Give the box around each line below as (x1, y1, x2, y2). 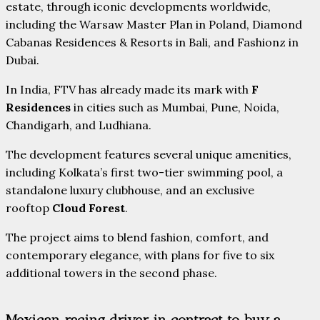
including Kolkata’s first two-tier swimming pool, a (6, 164, 283, 179)
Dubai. (6, 52, 39, 67)
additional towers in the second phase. (6, 265, 217, 280)
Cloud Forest (52, 200, 125, 215)
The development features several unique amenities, (6, 146, 291, 161)
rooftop (6, 200, 52, 215)
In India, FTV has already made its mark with (6, 81, 251, 96)
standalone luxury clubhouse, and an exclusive (6, 182, 254, 197)
